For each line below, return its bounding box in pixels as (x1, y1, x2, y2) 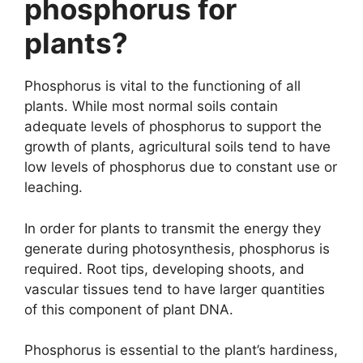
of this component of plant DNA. (24, 301, 233, 318)
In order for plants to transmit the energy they (24, 220, 321, 237)
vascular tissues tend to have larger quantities (24, 280, 325, 297)
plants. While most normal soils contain (24, 98, 278, 115)
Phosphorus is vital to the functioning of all (24, 78, 301, 95)
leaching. (24, 179, 83, 196)
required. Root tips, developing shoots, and (24, 260, 305, 277)
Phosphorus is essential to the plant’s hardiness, (24, 342, 338, 359)
